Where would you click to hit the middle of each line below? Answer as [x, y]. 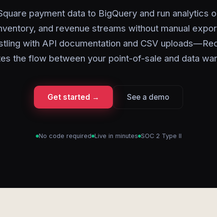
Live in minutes [116, 136]
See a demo [148, 97]
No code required [65, 136]
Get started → [73, 97]
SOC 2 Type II [161, 136]
